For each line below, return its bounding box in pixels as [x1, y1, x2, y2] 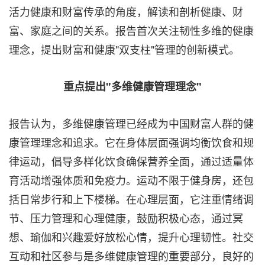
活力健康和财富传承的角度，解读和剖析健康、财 [9, 4, 243, 19]
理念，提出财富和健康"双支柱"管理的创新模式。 [9, 41, 240, 57]
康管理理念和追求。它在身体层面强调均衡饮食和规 [9, 134, 254, 150]
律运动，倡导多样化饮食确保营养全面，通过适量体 [9, 153, 254, 169]
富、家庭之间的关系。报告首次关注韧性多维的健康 [9, 22, 254, 38]
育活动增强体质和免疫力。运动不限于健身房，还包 [9, 172, 254, 188]
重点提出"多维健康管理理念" [63, 79, 202, 94]
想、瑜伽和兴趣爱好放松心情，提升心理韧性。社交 [9, 229, 254, 244]
